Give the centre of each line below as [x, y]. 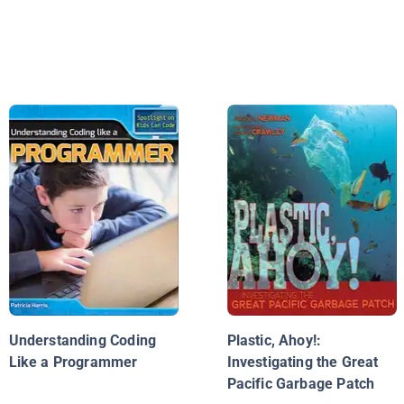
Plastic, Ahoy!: [274, 341]
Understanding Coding [83, 341]
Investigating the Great [303, 363]
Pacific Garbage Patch [301, 384]
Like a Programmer [73, 363]
